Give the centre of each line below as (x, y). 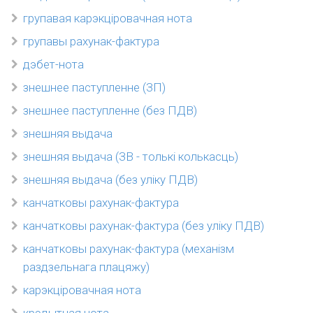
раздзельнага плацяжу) (86, 267)
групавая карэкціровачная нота (108, 18)
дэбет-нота (53, 64)
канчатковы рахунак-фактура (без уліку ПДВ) (144, 226)
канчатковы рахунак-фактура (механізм (129, 249)
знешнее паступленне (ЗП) (94, 87)
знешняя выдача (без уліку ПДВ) (110, 180)
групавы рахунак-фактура (91, 41)
